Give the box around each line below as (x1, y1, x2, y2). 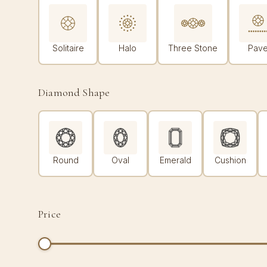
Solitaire (52, 43, 84, 53)
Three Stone (168, 43, 218, 53)
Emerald (159, 155, 191, 165)
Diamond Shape (38, 86, 110, 99)
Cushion (214, 155, 246, 165)
